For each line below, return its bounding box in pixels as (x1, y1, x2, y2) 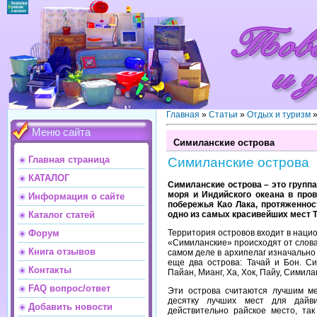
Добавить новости (28, 301, 113, 312)
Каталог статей (28, 209, 95, 220)
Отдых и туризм (247, 110, 311, 120)
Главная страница (28, 154, 110, 165)
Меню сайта (32, 127, 91, 138)
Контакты (28, 265, 71, 275)
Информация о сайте (28, 191, 125, 202)
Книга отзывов (28, 246, 96, 257)
